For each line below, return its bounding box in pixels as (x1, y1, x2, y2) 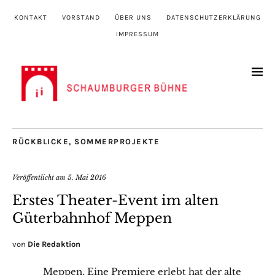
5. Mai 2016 (68, 173, 106, 182)
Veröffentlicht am (12, 173, 68, 182)
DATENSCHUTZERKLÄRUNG (166, 14, 261, 21)
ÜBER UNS (115, 14, 152, 21)
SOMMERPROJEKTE (74, 137, 160, 147)
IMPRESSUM (116, 30, 159, 38)
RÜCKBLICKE (12, 137, 69, 147)
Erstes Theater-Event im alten (12, 192, 219, 209)
